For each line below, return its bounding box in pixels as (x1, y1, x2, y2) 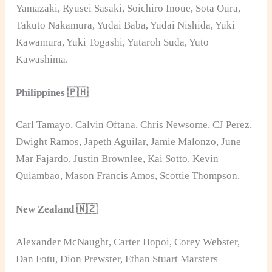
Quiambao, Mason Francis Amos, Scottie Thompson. (16, 170, 240, 182)
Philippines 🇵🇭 (16, 86, 89, 98)
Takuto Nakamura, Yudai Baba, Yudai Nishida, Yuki (16, 19, 236, 31)
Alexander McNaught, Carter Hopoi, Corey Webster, (16, 236, 240, 248)
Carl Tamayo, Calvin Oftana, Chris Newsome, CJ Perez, (16, 119, 253, 131)
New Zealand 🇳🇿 (16, 203, 98, 216)
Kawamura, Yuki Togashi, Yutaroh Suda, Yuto (16, 36, 209, 48)
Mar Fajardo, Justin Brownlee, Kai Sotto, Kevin (16, 153, 219, 165)
